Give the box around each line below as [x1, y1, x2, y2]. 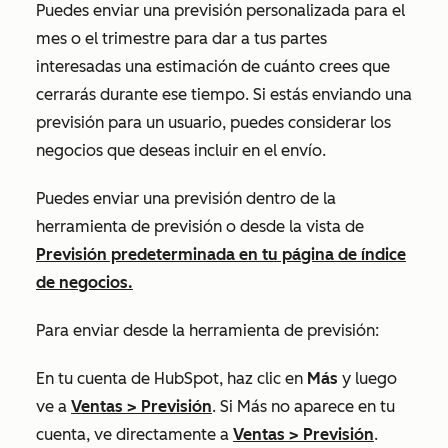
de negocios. [36, 273, 133, 292]
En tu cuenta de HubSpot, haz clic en [36, 369, 307, 388]
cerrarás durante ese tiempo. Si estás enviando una [36, 85, 412, 104]
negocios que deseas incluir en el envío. [36, 141, 326, 160]
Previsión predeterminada [36, 245, 235, 264]
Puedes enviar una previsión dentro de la [36, 189, 336, 208]
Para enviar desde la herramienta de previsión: [36, 321, 379, 340]
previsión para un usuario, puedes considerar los [36, 113, 391, 132]
